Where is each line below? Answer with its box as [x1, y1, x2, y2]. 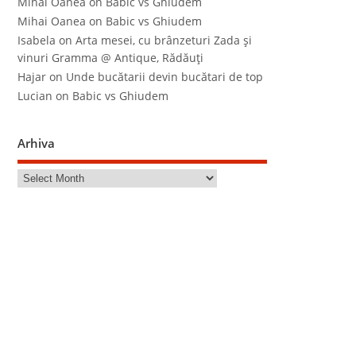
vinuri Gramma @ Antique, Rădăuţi [17, 50, 204, 65]
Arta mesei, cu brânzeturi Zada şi [75, 33, 253, 48]
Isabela [17, 33, 56, 48]
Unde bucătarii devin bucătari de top [66, 69, 264, 84]
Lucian [17, 88, 53, 103]
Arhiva [17, 134, 56, 151]
